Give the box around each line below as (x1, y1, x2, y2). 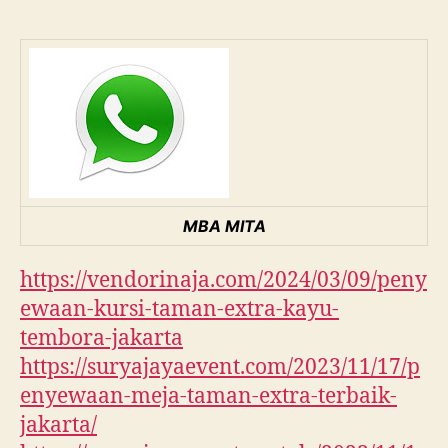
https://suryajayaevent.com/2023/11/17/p (20, 353, 420, 381)
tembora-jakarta (20, 324, 183, 352)
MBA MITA (182, 215, 266, 236)
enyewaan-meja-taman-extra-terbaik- (20, 382, 397, 410)
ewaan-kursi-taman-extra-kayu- (20, 295, 339, 323)
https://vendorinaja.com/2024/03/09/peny (20, 266, 427, 294)
